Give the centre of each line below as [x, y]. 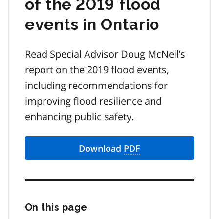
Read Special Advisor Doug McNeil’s [105, 54]
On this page [56, 207]
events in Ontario [92, 24]
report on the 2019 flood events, [97, 69]
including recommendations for [96, 85]
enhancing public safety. [79, 116]
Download [101, 148]
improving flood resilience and [93, 101]
